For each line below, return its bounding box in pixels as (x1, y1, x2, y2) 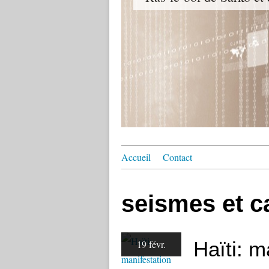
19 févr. (137, 238, 166, 250)
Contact (163, 151, 192, 163)
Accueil (121, 151, 151, 163)
